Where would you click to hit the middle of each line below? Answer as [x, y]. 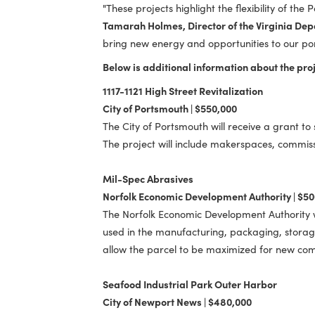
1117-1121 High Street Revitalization [204, 171]
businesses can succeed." [178, 40]
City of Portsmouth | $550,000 [189, 191]
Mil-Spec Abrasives [165, 269]
